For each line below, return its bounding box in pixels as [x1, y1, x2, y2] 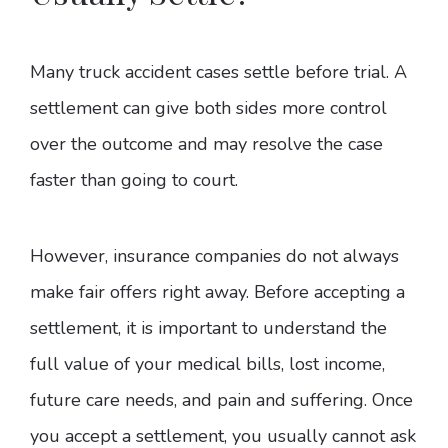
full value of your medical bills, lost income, [30, 352, 385, 377]
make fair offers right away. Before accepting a [30, 280, 405, 305]
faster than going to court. [30, 168, 238, 193]
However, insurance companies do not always [30, 244, 399, 269]
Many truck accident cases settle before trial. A [30, 60, 407, 85]
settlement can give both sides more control [30, 96, 387, 121]
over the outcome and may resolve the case [30, 132, 383, 157]
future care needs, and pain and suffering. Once [30, 388, 413, 413]
